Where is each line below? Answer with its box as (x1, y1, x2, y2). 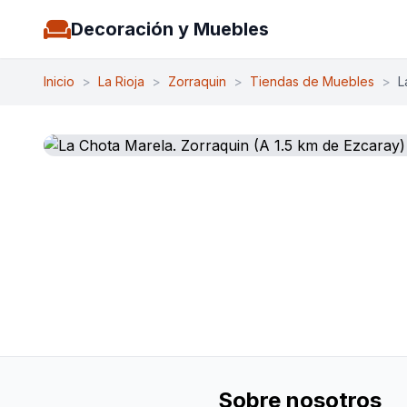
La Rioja (98, 74, 144, 89)
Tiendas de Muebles (250, 74, 374, 89)
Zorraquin (168, 74, 226, 89)
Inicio (44, 74, 74, 89)
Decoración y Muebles (71, 18, 269, 40)
